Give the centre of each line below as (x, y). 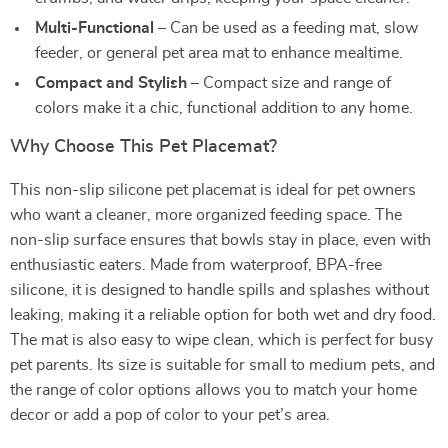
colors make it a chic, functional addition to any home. (224, 108)
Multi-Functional (94, 28)
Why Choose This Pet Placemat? (143, 147)
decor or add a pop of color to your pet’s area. (170, 415)
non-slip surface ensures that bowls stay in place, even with (220, 240)
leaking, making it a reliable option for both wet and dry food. (223, 315)
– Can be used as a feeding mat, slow (286, 28)
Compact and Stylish (111, 83)
